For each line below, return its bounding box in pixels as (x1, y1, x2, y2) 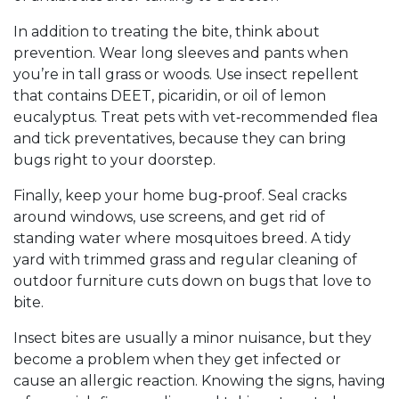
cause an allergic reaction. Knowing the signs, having (13, 372, 386, 389)
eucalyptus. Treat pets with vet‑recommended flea (13, 109, 378, 126)
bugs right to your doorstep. (13, 151, 216, 168)
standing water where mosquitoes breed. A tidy (13, 230, 351, 247)
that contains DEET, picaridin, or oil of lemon (13, 87, 326, 104)
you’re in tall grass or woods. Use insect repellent (13, 66, 359, 83)
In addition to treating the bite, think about (13, 23, 320, 40)
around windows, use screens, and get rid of (13, 208, 325, 225)
